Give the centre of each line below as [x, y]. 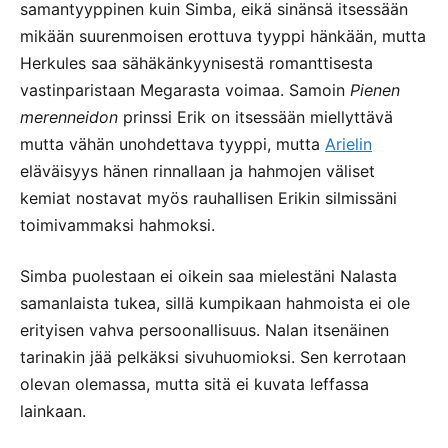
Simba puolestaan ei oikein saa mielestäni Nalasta [208, 276]
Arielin [348, 144]
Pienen [375, 90]
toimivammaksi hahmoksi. [117, 225]
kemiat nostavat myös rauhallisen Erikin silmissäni [208, 198]
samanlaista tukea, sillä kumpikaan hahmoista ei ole [215, 303]
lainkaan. [53, 411]
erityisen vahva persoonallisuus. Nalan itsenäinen [204, 330]
